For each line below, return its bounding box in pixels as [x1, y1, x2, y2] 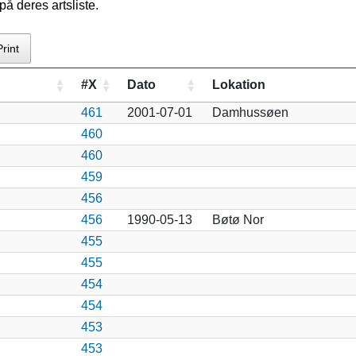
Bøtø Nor [211, 212, 264, 226]
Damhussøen [211, 105, 288, 119]
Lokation [211, 77, 265, 91]
